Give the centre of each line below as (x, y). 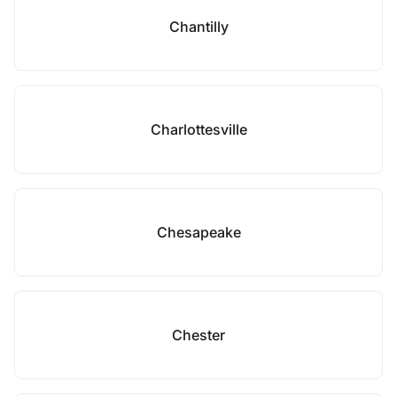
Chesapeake (198, 232)
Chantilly (198, 27)
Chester (198, 335)
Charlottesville (198, 129)
